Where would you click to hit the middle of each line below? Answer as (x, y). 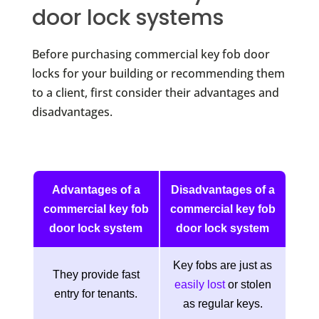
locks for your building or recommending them (158, 73)
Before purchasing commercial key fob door (151, 54)
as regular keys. (223, 303)
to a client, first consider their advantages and (155, 92)
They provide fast (96, 274)
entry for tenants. (96, 293)
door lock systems (127, 17)
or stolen (248, 284)
